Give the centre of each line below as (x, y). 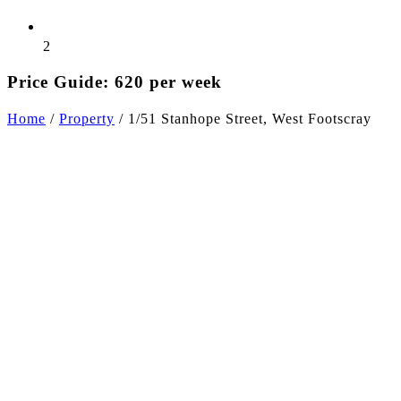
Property (87, 119)
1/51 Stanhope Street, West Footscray (250, 119)
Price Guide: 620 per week (115, 82)
